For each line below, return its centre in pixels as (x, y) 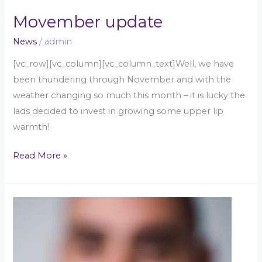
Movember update (88, 22)
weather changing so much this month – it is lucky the (129, 96)
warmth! (31, 127)
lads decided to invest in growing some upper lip (118, 111)
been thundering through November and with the (122, 80)
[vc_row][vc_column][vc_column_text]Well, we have (124, 64)
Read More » (40, 156)
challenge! (35, 220)
